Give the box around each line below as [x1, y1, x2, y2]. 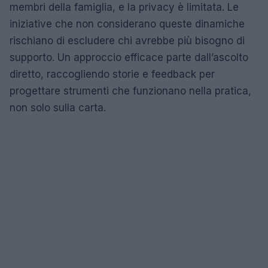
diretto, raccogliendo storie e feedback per [10, 68, 215, 80]
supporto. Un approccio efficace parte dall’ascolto [10, 51, 248, 63]
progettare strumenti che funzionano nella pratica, [10, 84, 251, 97]
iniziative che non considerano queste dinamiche [10, 17, 245, 30]
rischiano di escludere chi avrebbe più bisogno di [10, 34, 245, 47]
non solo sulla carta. [10, 101, 106, 114]
